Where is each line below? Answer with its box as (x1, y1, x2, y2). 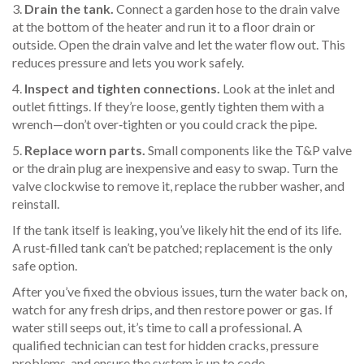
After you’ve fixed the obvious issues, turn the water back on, (12, 284, 347, 299)
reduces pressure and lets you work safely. (12, 54, 244, 70)
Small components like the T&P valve (145, 142, 352, 158)
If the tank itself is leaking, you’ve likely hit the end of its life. (12, 222, 341, 237)
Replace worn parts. (24, 142, 145, 158)
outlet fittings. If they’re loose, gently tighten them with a (12, 98, 324, 114)
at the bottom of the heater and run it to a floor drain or (12, 19, 315, 34)
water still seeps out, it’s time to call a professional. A (12, 319, 302, 335)
